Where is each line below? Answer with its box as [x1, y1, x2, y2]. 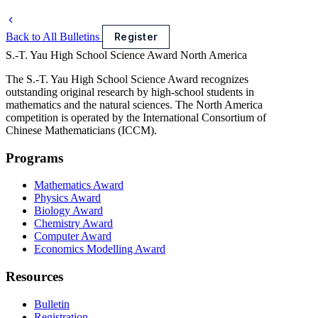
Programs [6, 150, 63, 165]
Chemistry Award [34, 217, 113, 230]
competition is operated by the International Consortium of [6, 111, 266, 124]
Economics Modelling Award [34, 243, 165, 256]
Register [114, 30, 158, 43]
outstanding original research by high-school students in [6, 85, 254, 98]
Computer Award [34, 230, 111, 243]
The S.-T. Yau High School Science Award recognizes [6, 72, 248, 85]
